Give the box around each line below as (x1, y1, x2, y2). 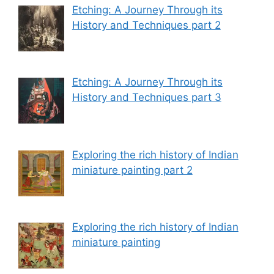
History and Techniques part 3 (72, 91, 221, 104)
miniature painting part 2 (72, 163, 193, 176)
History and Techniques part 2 (72, 18, 221, 31)
